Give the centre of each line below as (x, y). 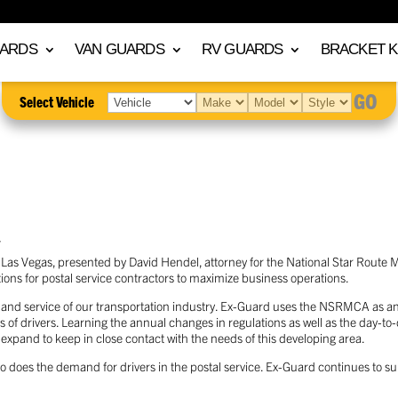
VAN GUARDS (119, 49)
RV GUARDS (242, 49)
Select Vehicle (57, 101)
